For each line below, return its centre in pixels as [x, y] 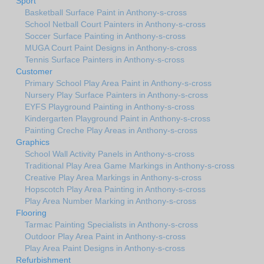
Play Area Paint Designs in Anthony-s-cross [105, 248]
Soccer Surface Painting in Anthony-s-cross [105, 36]
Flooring [31, 212]
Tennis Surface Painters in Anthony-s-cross [105, 59]
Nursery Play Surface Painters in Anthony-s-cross [116, 95]
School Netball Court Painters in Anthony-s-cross [115, 24]
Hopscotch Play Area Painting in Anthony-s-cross [115, 189]
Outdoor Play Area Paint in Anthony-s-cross [105, 236]
